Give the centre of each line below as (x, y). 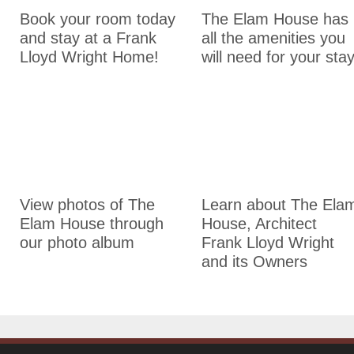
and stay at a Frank (88, 38)
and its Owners (254, 262)
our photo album (77, 243)
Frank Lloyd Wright (268, 243)
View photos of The (87, 205)
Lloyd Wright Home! (89, 57)
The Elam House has (275, 19)
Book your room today (98, 19)
